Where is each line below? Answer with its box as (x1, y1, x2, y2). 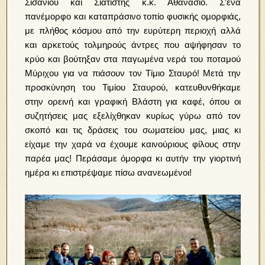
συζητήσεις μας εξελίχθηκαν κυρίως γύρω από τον (25, 111, 241, 121)
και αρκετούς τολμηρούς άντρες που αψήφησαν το (25, 40, 241, 50)
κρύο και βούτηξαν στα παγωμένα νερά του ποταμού (25, 54, 241, 64)
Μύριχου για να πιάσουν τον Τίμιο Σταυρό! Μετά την (25, 68, 241, 78)
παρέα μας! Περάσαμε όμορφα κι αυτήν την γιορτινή (25, 153, 241, 163)
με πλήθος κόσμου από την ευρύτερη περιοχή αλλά (25, 25, 241, 35)
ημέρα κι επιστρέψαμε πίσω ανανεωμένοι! (25, 167, 192, 177)
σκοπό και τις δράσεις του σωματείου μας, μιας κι (25, 125, 241, 135)
